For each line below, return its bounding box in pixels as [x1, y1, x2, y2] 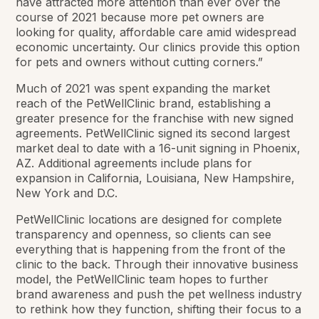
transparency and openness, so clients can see [16, 226, 272, 241]
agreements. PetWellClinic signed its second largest [16, 125, 291, 140]
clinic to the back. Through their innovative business [16, 256, 299, 271]
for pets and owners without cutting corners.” [16, 54, 263, 69]
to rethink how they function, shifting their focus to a [16, 301, 302, 316]
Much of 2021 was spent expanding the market [16, 80, 271, 95]
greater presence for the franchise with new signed [16, 110, 294, 125]
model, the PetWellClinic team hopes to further [16, 271, 269, 286]
